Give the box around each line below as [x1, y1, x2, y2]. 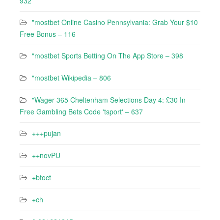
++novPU [32, 150, 60, 160]
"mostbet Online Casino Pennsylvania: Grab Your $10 [32, 17, 198, 27]
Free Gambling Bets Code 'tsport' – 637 [20, 107, 143, 116]
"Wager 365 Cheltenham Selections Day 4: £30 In [32, 95, 186, 105]
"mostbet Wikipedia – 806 [32, 73, 111, 82]
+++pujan [32, 128, 61, 138]
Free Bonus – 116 [20, 29, 76, 39]
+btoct [32, 172, 51, 182]
